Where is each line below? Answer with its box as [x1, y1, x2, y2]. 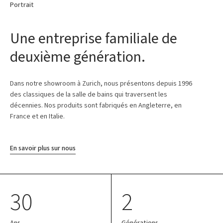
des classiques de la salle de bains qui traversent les [10, 90, 167, 99]
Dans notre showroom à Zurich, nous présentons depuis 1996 [10, 79, 192, 88]
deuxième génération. [10, 47, 145, 67]
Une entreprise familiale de [10, 28, 177, 48]
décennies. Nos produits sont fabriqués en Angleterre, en [10, 101, 182, 110]
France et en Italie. [10, 111, 65, 121]
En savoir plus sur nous [10, 143, 76, 153]
